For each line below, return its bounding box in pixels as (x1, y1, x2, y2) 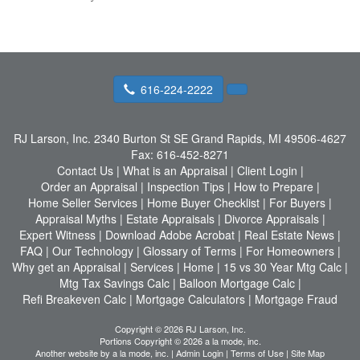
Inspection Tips (146, 178, 224, 194)
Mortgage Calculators (136, 290, 245, 307)
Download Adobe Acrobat (105, 226, 235, 243)
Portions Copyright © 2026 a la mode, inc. (99, 333, 261, 347)
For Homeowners (245, 242, 334, 259)
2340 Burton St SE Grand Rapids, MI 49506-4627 (94, 129, 346, 146)
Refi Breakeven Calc (22, 290, 126, 307)
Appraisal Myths (35, 210, 117, 227)
